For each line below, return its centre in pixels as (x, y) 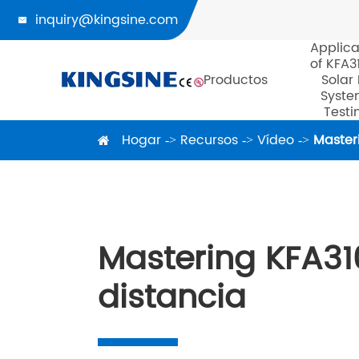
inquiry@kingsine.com (107, 20)
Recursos (209, 140)
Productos (236, 80)
